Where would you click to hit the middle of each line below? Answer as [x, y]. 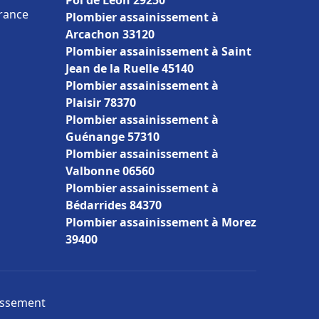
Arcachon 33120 [110, 34]
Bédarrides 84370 [114, 205]
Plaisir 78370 [101, 103]
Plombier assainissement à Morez [161, 222]
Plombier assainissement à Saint [158, 51]
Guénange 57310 [113, 137]
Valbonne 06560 [110, 171]
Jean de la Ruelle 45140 [130, 68]
